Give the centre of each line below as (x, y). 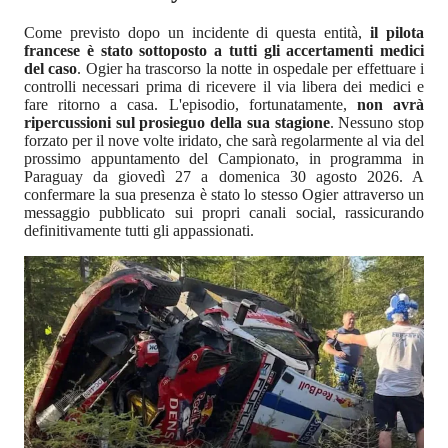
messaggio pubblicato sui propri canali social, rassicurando (224, 212)
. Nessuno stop (377, 122)
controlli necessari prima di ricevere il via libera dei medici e (224, 86)
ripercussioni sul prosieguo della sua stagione (177, 122)
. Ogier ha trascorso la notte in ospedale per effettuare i (251, 68)
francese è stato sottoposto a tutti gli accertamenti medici (224, 50)
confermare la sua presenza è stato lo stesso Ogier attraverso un (224, 194)
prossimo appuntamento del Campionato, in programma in (224, 158)
